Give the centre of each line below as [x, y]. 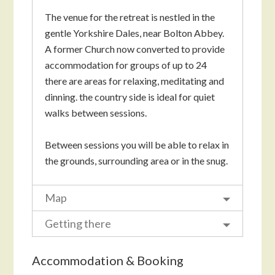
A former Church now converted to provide [135, 48]
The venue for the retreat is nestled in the [130, 17]
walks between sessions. [96, 112]
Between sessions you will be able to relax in [137, 144]
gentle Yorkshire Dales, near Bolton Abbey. [135, 33]
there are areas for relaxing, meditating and [135, 80]
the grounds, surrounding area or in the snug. [137, 160]
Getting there [78, 223]
